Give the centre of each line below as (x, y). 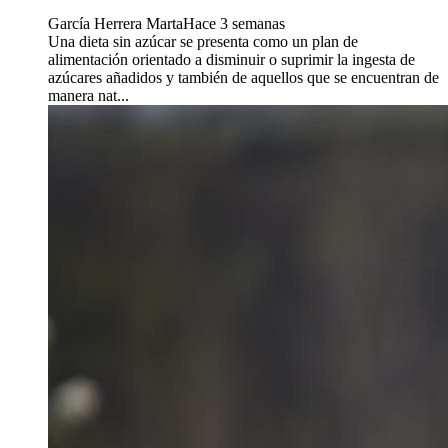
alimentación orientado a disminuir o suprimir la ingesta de (231, 59)
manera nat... (88, 95)
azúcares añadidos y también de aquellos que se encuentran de (243, 77)
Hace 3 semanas (234, 23)
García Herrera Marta (115, 23)
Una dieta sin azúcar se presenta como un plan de (203, 41)
